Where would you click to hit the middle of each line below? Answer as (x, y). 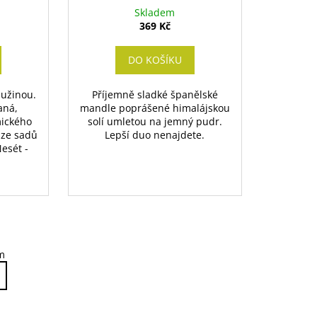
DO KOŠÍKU (155, 60)
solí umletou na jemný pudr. (155, 122)
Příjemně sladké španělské (155, 95)
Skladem (155, 13)
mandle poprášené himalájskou (155, 108)
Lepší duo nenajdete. (155, 135)
